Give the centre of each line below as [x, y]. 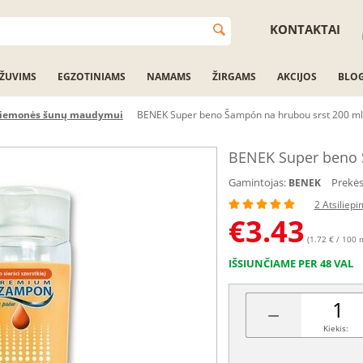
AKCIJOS [297, 77]
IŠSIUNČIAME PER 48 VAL [290, 263]
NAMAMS [169, 77]
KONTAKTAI [305, 29]
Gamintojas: [257, 182]
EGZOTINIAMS [92, 77]
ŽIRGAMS [234, 77]
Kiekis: [335, 328]
